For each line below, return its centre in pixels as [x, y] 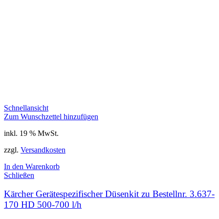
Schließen [19, 175]
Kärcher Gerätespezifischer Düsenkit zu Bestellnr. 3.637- [109, 194]
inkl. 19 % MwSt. [31, 133]
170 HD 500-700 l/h [43, 205]
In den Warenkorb [32, 166]
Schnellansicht [26, 108]
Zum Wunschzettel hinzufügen [51, 116]
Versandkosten [43, 150]
